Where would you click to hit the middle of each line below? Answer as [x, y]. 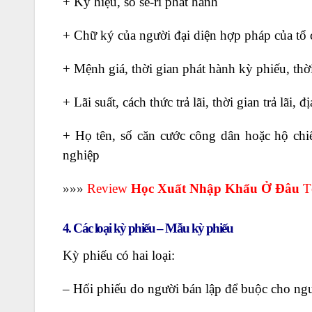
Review [109, 188]
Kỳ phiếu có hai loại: [119, 255]
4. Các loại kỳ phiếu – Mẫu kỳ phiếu [148, 228]
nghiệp [81, 155]
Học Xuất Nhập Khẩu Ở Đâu [215, 188]
